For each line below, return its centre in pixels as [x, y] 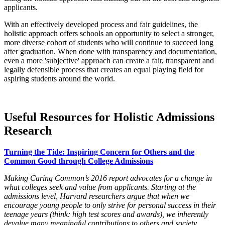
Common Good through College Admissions [79, 161]
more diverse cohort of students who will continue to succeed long [109, 43]
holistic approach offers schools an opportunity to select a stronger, [109, 34]
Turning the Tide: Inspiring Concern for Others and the [99, 152]
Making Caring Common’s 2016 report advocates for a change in [108, 178]
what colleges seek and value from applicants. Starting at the [100, 187]
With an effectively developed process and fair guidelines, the [101, 25]
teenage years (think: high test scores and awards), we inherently [106, 214]
